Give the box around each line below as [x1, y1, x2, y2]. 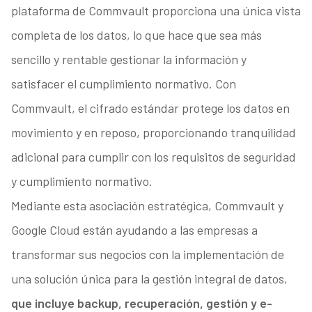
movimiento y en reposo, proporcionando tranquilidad [10, 125, 296, 141]
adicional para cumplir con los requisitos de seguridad [10, 149, 296, 165]
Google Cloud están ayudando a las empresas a [10, 222, 258, 238]
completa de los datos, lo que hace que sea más [10, 27, 262, 43]
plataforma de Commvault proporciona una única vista [10, 3, 301, 19]
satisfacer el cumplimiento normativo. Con [10, 76, 236, 92]
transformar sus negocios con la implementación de [10, 247, 284, 263]
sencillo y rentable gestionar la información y [10, 52, 247, 68]
